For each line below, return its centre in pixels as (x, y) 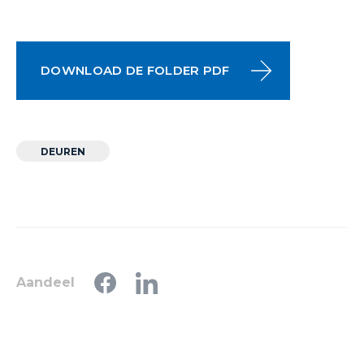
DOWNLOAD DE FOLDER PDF (135, 70)
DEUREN (63, 151)
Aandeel (45, 282)
